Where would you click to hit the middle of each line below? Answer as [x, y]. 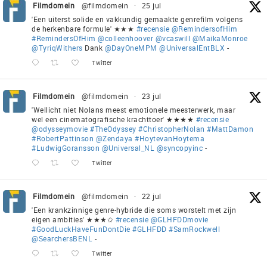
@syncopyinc [179, 148]
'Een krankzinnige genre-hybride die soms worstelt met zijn [134, 209]
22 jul [151, 196]
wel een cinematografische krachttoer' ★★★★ [114, 119]
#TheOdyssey [113, 128]
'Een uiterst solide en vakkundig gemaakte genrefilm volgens [137, 19]
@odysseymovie [60, 128]
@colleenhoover [125, 38]
